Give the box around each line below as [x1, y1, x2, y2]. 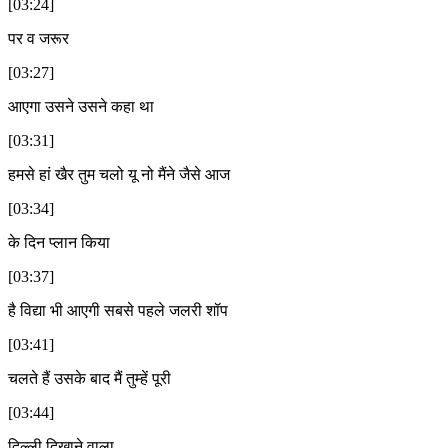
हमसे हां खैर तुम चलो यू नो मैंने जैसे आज [8, 165, 230, 183]
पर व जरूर [8, 29, 69, 47]
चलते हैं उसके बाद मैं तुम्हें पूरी [8, 369, 171, 387]
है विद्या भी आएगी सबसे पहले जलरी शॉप [8, 301, 228, 319]
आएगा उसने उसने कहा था [8, 97, 154, 115]
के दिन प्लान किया [8, 233, 110, 251]
